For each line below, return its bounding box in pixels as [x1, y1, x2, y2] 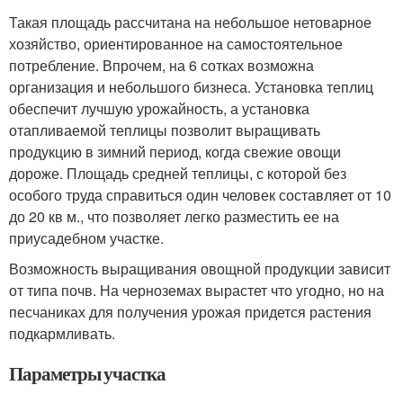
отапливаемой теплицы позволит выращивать [9, 120, 320, 140]
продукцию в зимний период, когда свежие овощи [9, 141, 341, 162]
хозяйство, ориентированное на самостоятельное [9, 33, 343, 54]
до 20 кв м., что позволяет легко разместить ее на [9, 206, 339, 227]
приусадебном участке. [9, 228, 164, 248]
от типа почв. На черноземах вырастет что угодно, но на [9, 280, 384, 300]
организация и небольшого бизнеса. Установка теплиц [9, 76, 373, 97]
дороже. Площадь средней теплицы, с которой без [9, 163, 346, 184]
